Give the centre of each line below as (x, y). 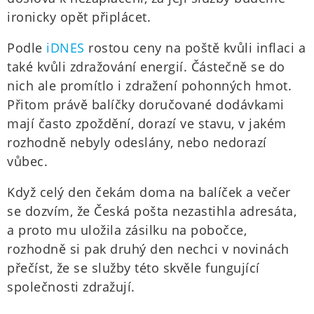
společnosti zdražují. (71, 287)
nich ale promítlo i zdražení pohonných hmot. (149, 86)
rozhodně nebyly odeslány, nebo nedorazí (137, 143)
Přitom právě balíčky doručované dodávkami (146, 105)
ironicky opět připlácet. (79, 17)
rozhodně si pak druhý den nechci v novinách (148, 249)
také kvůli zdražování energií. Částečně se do (146, 67)
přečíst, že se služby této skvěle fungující (134, 268)
